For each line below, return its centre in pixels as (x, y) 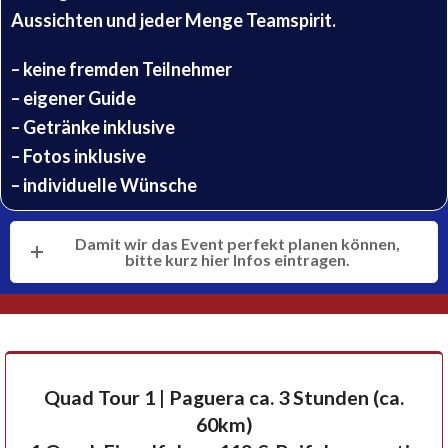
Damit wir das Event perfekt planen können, (237, 243)
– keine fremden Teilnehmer (121, 69)
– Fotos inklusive (78, 156)
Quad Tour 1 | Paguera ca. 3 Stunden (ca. (224, 397)
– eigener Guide (73, 98)
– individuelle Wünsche (104, 185)
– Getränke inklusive (93, 127)
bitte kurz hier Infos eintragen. (237, 259)
